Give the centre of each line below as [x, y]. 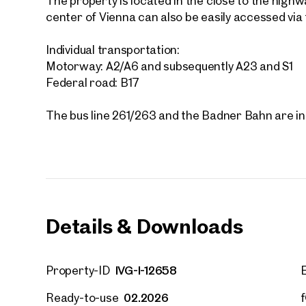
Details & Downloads [144, 225]
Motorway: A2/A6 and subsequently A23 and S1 [169, 66]
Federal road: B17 [93, 82]
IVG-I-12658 [146, 270]
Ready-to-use [82, 297]
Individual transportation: [113, 49]
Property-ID [78, 270]
